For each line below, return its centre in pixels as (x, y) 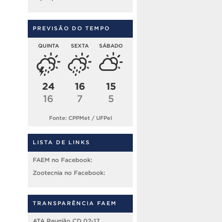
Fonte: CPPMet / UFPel (80, 118)
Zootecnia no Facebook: (69, 172)
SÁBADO (111, 46)
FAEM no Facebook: (62, 160)
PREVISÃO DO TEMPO (71, 28)
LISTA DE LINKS (61, 142)
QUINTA (48, 46)
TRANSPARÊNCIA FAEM (75, 203)
